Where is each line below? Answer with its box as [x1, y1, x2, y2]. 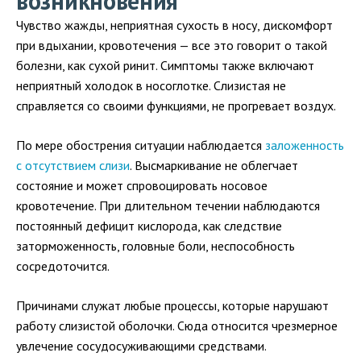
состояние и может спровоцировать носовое [16, 177, 268, 194]
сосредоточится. [16, 258, 110, 275]
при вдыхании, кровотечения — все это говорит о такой [16, 37, 327, 54]
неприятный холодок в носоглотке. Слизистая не [16, 77, 286, 94]
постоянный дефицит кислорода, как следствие [16, 218, 282, 234]
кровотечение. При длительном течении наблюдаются [16, 197, 320, 214]
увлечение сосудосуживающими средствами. [16, 338, 267, 355]
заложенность [265, 137, 344, 154]
